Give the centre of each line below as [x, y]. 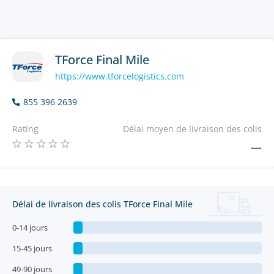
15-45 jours [32, 248]
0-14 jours [30, 228]
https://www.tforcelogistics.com [120, 76]
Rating [25, 129]
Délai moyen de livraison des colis [192, 129]
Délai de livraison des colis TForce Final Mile [102, 204]
